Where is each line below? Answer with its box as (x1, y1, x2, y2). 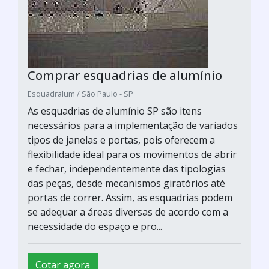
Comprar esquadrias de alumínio (28, 67, 222, 83)
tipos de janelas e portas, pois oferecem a (28, 133, 215, 147)
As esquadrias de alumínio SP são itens (28, 104, 202, 118)
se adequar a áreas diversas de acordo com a (28, 205, 228, 219)
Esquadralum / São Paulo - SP (28, 88, 133, 99)
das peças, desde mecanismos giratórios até (28, 176, 225, 190)
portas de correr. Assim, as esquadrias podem (28, 190, 232, 204)
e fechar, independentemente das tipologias (28, 162, 226, 175)
